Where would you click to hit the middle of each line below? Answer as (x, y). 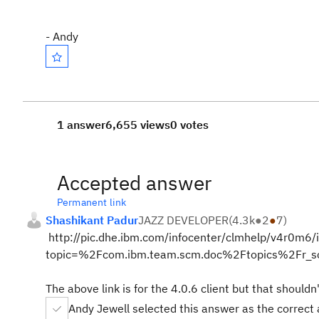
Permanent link (92, 202)
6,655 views (138, 125)
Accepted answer (134, 183)
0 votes (189, 125)
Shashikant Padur (92, 220)
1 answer (81, 125)
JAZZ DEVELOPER (183, 220)
